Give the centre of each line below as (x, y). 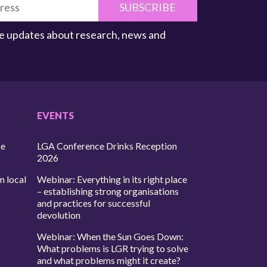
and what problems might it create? (109, 260)
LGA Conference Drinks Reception (107, 145)
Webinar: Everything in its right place (112, 179)
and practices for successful (94, 203)
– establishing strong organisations (108, 191)
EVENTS (56, 115)
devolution (59, 215)
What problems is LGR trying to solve (113, 248)
